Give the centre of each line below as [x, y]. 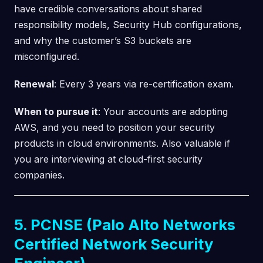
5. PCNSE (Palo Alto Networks [125, 224]
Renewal [34, 84]
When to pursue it [56, 111]
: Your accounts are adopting [163, 111]
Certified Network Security [114, 244]
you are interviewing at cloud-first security [108, 159]
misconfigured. [47, 56]
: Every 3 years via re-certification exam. [144, 84]
